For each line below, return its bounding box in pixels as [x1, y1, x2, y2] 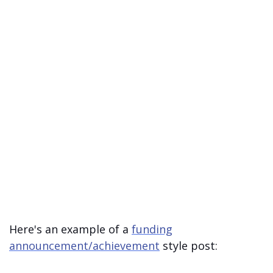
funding [132, 221, 172, 236]
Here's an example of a [9, 221, 132, 236]
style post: [160, 238, 218, 253]
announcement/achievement [9, 238, 160, 253]
